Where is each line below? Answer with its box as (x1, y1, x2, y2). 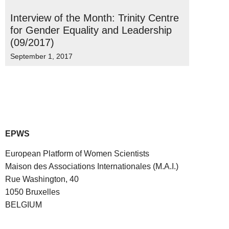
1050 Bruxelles (5, 188, 60, 197)
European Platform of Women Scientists (5, 149, 149, 158)
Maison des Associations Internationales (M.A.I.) (5, 162, 178, 171)
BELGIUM (5, 200, 42, 210)
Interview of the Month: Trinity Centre (10, 12, 179, 24)
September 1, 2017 (10, 52, 73, 60)
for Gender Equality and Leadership (10, 25, 172, 36)
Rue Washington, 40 (5, 175, 79, 184)
